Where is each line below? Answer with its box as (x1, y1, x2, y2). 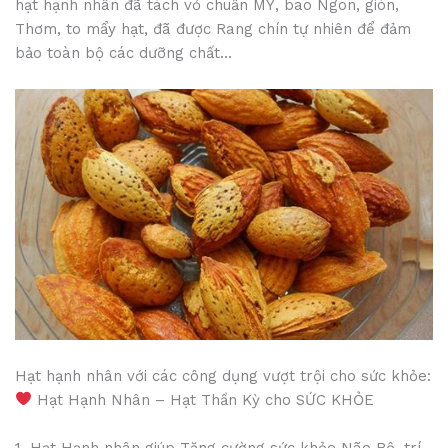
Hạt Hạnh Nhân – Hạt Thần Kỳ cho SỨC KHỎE (32, 390, 375, 409)
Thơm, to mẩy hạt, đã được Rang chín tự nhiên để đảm (15, 20, 411, 39)
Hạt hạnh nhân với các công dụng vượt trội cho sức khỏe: (15, 366, 431, 385)
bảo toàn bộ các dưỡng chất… (15, 44, 232, 63)
